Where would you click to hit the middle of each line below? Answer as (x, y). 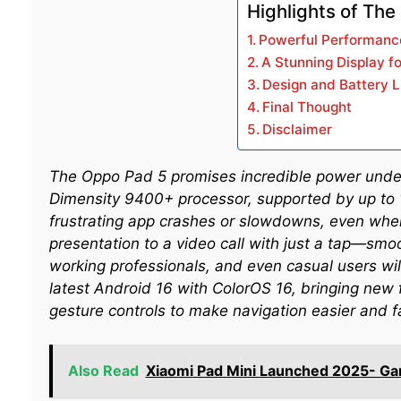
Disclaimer (297, 129)
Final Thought (307, 107)
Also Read (103, 371)
